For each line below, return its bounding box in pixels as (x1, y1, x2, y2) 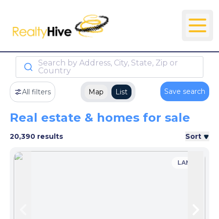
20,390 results (10, 131, 63, 141)
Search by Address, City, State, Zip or (38, 58, 178, 67)
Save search (164, 87, 205, 96)
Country (38, 66, 71, 75)
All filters (22, 87, 51, 96)
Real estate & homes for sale (10, 110, 190, 125)
